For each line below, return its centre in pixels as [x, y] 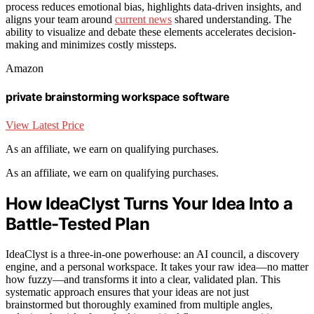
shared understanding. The [232, 20]
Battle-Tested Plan [78, 224]
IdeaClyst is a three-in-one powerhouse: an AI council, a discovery [152, 254]
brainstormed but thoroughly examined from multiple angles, [139, 304]
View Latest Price [45, 125]
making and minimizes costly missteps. [91, 45]
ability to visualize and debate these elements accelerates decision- [151, 32]
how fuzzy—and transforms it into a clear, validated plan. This [143, 279]
